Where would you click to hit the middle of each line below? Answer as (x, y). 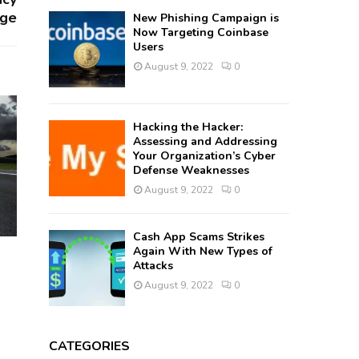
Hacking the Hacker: (188, 127)
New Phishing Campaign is (206, 18)
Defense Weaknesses (192, 171)
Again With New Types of (203, 252)
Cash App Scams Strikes (199, 237)
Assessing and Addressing (206, 142)
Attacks (153, 266)
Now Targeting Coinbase (201, 33)
